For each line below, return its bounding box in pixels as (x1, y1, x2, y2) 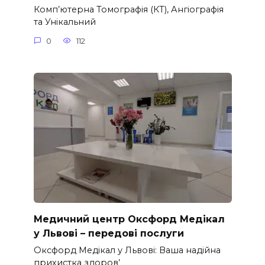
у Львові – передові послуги (33, 227, 184, 239)
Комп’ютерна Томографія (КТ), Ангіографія (33, 4, 224, 15)
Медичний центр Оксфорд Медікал (33, 213, 225, 225)
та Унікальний (33, 17, 96, 28)
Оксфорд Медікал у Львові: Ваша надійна (33, 244, 221, 256)
